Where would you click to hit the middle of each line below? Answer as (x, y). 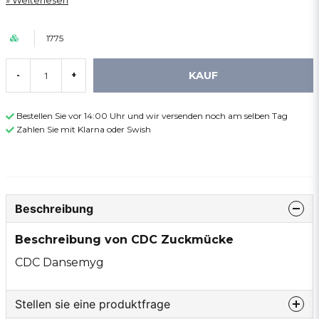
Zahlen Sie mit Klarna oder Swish (84, 129)
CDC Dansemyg (59, 262)
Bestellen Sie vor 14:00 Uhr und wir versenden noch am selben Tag (152, 116)
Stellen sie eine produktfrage (93, 304)
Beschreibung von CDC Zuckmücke (124, 239)
